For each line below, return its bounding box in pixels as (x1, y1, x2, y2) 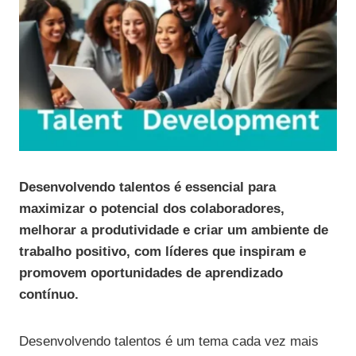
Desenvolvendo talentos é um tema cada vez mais (19, 334, 319, 350)
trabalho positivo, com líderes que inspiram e (19, 244, 306, 260)
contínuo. (19, 287, 79, 303)
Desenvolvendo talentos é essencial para (19, 180, 276, 195)
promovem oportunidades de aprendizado (19, 265, 283, 281)
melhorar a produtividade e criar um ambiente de (19, 222, 328, 238)
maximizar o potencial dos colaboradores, (19, 201, 284, 217)
